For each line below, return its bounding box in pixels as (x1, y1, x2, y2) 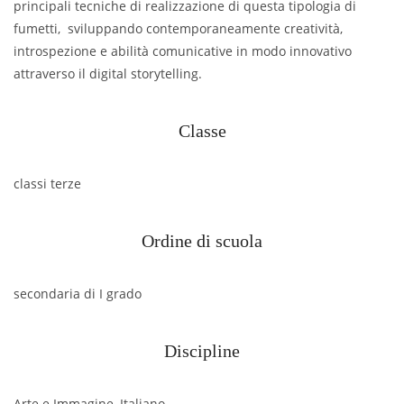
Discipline (164, 340, 240, 361)
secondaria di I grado (14, 284, 142, 302)
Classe (178, 120, 226, 141)
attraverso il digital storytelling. (14, 64, 202, 82)
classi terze (14, 174, 81, 192)
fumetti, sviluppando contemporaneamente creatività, (14, 19, 343, 37)
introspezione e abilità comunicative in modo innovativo (14, 41, 352, 60)
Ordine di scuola (142, 230, 262, 251)
